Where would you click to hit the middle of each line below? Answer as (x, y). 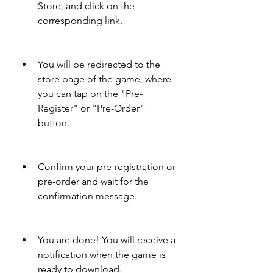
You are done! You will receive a (107, 240)
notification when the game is (102, 254)
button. (54, 123)
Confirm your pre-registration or (107, 167)
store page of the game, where (105, 79)
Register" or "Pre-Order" (91, 108)
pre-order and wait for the (93, 181)
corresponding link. (80, 20)
